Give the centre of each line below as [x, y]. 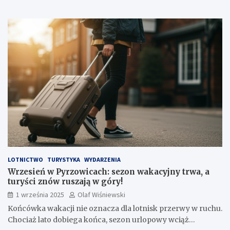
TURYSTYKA [64, 160]
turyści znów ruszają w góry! [65, 182]
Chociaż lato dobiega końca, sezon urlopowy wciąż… [101, 220]
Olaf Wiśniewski [101, 195]
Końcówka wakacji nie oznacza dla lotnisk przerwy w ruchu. [115, 209]
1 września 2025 [40, 195]
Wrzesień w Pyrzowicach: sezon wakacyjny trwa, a [109, 172]
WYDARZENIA [102, 160]
